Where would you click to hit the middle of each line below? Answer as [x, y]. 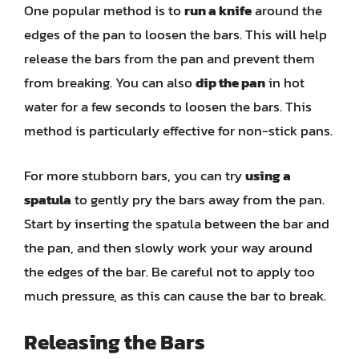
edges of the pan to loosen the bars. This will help [175, 34]
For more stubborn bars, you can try [135, 175]
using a [268, 175]
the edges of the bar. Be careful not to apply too [169, 271]
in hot [285, 83]
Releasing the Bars [115, 342]
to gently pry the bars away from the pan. [198, 199]
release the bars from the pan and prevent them [169, 58]
